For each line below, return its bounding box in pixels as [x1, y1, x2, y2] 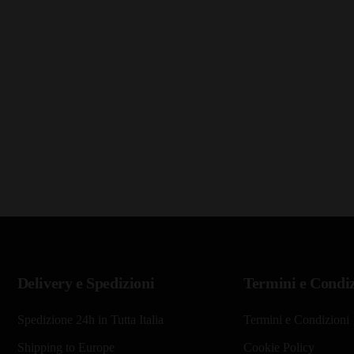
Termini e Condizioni [243, 312, 350, 326]
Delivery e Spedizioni [17, 273, 155, 292]
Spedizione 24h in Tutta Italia [17, 312, 164, 326]
